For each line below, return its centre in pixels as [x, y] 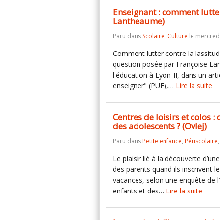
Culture [178, 36]
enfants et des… [139, 191]
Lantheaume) [139, 21]
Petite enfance [162, 141]
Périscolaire [201, 141]
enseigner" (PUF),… [144, 86]
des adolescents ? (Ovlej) [160, 126]
